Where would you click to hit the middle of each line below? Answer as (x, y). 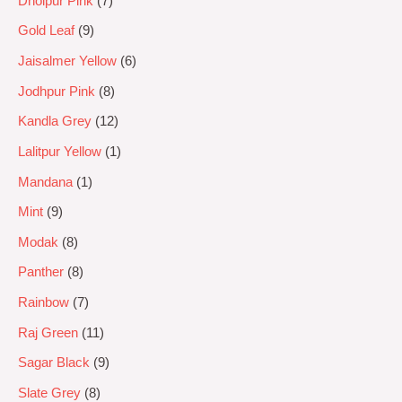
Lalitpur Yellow (60, 151)
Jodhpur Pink (57, 91)
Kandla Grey (55, 122)
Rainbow (44, 303)
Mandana (45, 182)
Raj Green (48, 332)
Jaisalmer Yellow (67, 61)
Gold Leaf (46, 31)
